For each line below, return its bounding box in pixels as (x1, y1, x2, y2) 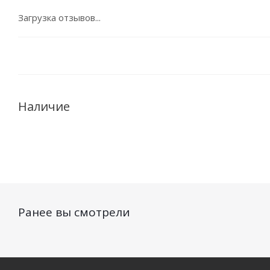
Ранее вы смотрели (18, 204, 130, 220)
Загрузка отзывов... (18, 11, 101, 24)
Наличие (18, 98, 70, 115)
